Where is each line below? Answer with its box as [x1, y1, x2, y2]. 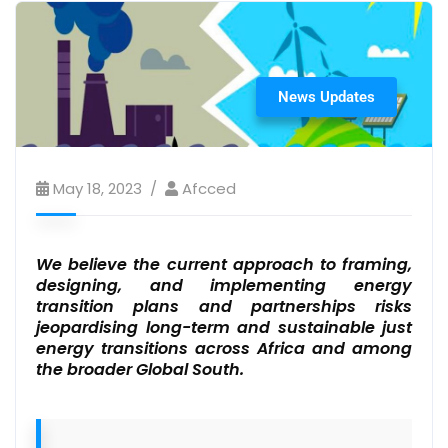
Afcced [182, 177, 236, 199]
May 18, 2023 [53, 177, 142, 199]
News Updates [278, 87, 375, 106]
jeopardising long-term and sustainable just [36, 315, 412, 339]
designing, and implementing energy [36, 273, 412, 297]
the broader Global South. [36, 357, 244, 381]
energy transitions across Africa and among [36, 336, 412, 360]
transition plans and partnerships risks [36, 294, 412, 318]
